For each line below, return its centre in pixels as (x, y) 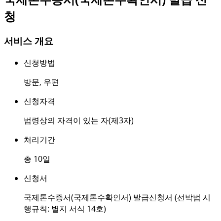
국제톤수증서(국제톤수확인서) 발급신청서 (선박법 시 (117, 197)
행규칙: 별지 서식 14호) (65, 208)
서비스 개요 (29, 41)
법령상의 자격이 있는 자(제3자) (79, 120)
